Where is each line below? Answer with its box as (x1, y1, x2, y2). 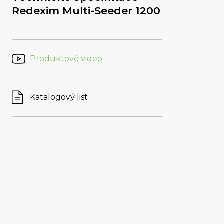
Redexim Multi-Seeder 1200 (12, 4, 160, 17)
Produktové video (30, 54, 102, 64)
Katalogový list (30, 92, 88, 102)
